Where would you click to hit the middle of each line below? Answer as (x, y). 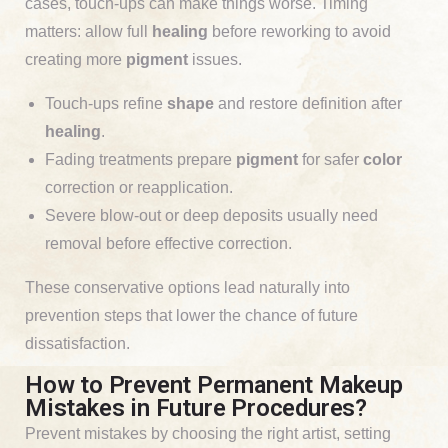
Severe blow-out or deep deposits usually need (211, 215)
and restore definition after (308, 103)
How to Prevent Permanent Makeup (214, 384)
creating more (75, 59)
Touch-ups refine (106, 103)
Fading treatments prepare (140, 159)
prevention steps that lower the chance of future (191, 315)
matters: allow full (88, 31)
